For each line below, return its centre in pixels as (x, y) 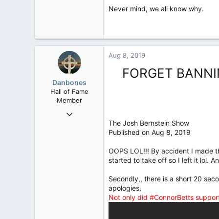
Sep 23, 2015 (78, 111)
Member (69, 100)
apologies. (125, 188)
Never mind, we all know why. (156, 9)
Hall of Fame (69, 91)
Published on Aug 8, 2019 (150, 132)
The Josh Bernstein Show (149, 123)
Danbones (69, 82)
